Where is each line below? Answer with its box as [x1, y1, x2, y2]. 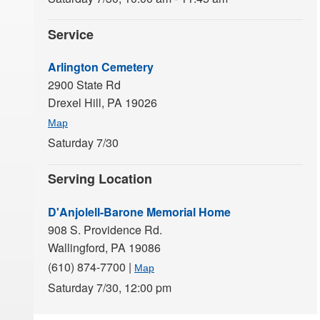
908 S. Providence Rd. [48, 221, 162, 238]
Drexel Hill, [48, 94, 107, 111]
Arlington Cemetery [48, 59, 154, 76]
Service [48, 24, 94, 44]
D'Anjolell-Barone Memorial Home [48, 203, 231, 220]
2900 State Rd [48, 76, 121, 94]
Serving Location [48, 169, 152, 189]
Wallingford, [48, 239, 111, 256]
